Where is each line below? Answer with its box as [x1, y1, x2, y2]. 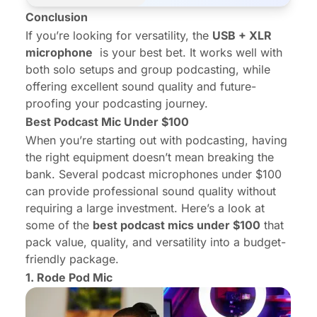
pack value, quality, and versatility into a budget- [25, 234, 286, 249]
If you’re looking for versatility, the [25, 28, 212, 42]
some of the [25, 217, 93, 232]
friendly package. [25, 251, 119, 266]
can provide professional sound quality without [25, 183, 276, 198]
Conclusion [25, 9, 88, 24]
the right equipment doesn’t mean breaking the [25, 149, 274, 164]
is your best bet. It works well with [93, 45, 282, 59]
